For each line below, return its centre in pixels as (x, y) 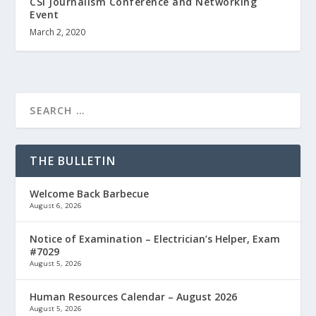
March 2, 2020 (58, 32)
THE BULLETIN (73, 161)
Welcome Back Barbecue (90, 194)
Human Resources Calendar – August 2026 (134, 297)
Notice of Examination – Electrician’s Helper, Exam (155, 239)
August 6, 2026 (56, 206)
